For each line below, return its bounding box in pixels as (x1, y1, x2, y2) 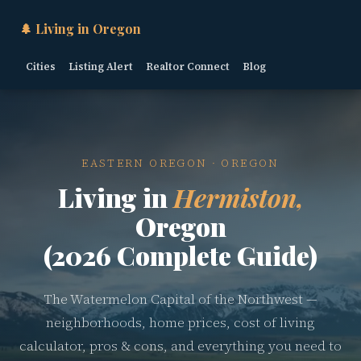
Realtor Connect (146, 60, 230, 73)
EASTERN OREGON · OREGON (81, 156, 280, 170)
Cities (26, 60, 56, 73)
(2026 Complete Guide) (44, 238, 317, 272)
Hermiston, (172, 180, 304, 214)
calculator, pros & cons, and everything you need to (19, 337, 342, 355)
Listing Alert (68, 60, 133, 73)
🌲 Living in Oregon (19, 20, 141, 37)
